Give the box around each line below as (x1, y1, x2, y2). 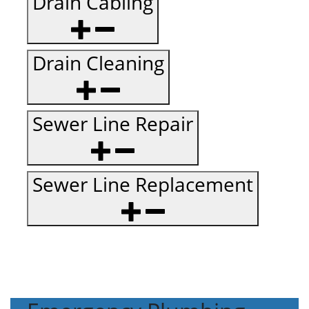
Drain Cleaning (32, 50, 164, 77)
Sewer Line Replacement (32, 171, 253, 198)
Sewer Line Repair (32, 110, 193, 137)
